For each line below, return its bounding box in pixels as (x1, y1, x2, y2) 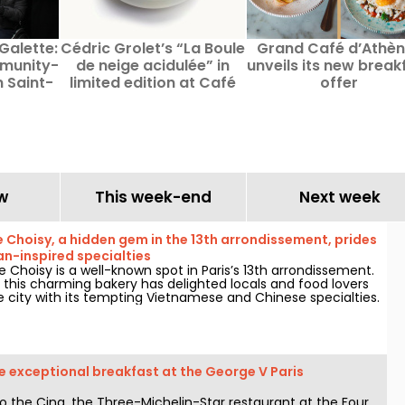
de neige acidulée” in (76, 55, 230, 76)
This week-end (95, 186, 212, 208)
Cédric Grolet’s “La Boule (61, 38, 245, 59)
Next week (298, 186, 381, 208)
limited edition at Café (70, 72, 236, 93)
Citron (129, 89, 176, 110)
